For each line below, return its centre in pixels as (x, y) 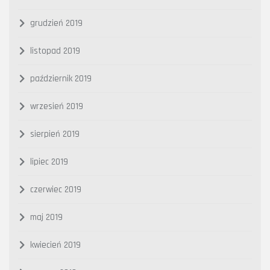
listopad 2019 (55, 51)
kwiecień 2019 (55, 245)
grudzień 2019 (56, 23)
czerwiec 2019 (56, 189)
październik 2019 (61, 78)
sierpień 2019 (55, 134)
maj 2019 (46, 217)
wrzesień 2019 (57, 106)
